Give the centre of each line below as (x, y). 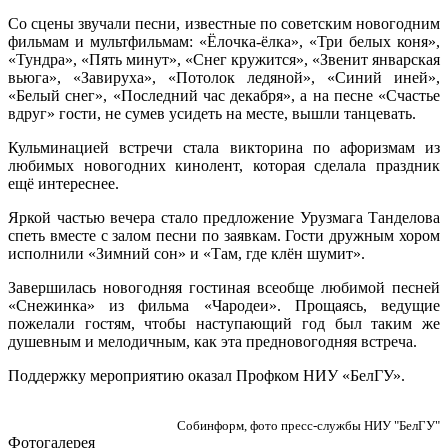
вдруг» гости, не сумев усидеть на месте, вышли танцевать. (212, 113)
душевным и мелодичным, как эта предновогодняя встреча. (212, 341)
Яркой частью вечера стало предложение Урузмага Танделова (224, 217)
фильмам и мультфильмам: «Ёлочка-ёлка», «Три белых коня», (224, 41)
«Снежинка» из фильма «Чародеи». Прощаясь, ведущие (224, 305)
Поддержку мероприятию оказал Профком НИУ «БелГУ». (206, 375)
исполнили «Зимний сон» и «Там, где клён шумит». (186, 253)
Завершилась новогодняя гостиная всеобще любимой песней (224, 287)
